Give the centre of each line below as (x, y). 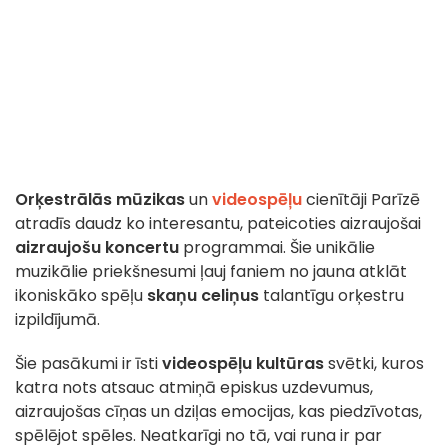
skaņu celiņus (203, 296)
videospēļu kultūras (243, 364)
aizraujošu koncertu (97, 248)
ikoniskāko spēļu (81, 296)
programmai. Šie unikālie (277, 248)
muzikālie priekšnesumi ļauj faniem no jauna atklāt (211, 272)
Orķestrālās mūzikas (100, 200)
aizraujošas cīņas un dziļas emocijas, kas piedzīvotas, (218, 412)
